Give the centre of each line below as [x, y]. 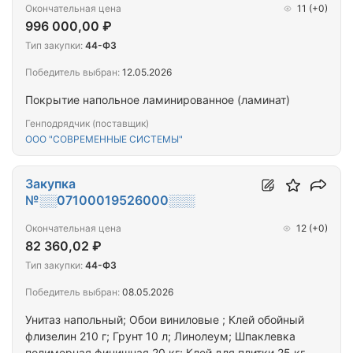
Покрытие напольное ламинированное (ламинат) [158, 100]
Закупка [50, 184]
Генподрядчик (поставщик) [87, 124]
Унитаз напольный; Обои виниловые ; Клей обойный [165, 320]
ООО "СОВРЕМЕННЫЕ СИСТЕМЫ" [104, 139]
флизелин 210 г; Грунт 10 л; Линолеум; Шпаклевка [100, 336]
